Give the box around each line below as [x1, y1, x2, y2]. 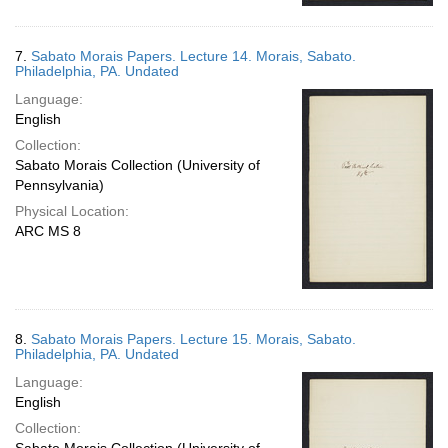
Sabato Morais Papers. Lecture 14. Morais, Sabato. [31, 48, 356, 64]
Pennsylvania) [15, 177, 104, 193]
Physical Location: [15, 203, 129, 219]
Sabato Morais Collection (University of [15, 157, 260, 173]
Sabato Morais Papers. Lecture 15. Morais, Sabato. [31, 331, 356, 347]
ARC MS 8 [15, 223, 81, 239]
